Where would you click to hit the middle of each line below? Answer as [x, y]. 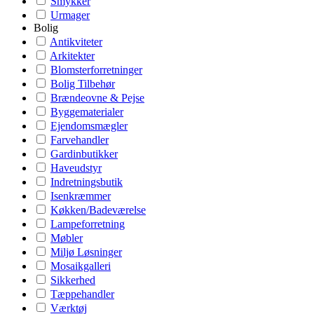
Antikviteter [76, 42]
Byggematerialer [87, 112]
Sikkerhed [73, 280]
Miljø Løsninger [86, 252]
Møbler [67, 238]
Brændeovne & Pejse [97, 98]
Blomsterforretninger [96, 70]
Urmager [70, 15]
